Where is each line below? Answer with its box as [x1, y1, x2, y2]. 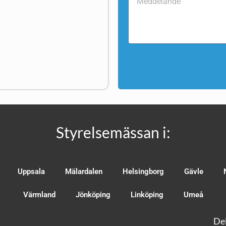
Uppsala [18, 166, 45, 176]
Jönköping [75, 190, 110, 199]
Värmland [23, 190, 55, 199]
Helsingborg [123, 166, 164, 176]
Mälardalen [65, 166, 102, 176]
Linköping [130, 190, 163, 199]
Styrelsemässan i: [55, 123, 171, 141]
